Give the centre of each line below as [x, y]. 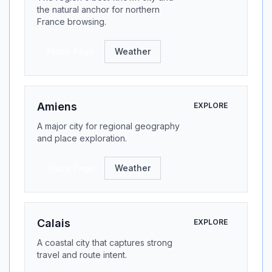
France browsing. [72, 22]
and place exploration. [82, 138]
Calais [54, 223]
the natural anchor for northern [98, 9]
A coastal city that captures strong [105, 243]
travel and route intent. [82, 255]
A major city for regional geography [108, 126]
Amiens [57, 107]
